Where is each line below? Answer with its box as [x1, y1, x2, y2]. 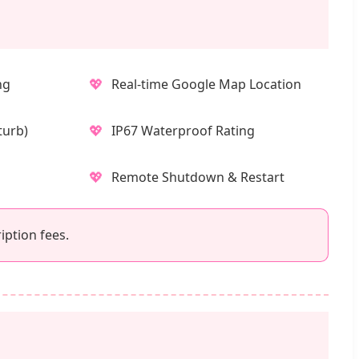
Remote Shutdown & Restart [111, 167, 284, 186]
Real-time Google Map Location [111, 75, 301, 93]
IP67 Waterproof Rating [111, 121, 255, 139]
